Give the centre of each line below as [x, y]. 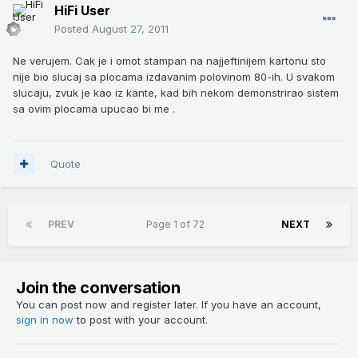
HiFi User [82, 10]
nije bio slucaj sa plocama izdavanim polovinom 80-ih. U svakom [174, 76]
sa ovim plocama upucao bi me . [94, 108]
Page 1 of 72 [178, 224]
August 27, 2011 [130, 28]
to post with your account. [141, 319]
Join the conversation [98, 287]
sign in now [45, 319]
